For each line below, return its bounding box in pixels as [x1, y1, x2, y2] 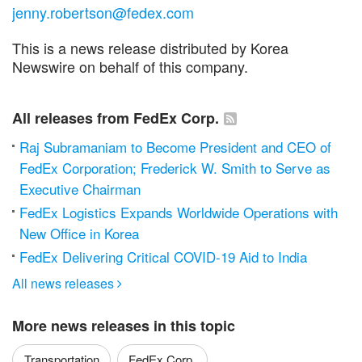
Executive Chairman [19, 179, 141, 199]
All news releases [12, 273, 117, 293]
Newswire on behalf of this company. [12, 56, 248, 77]
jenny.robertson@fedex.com [12, 2, 194, 23]
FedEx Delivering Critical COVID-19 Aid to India [19, 246, 307, 267]
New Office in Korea [19, 223, 139, 243]
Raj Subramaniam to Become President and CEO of [19, 137, 331, 157]
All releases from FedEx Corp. [12, 107, 219, 128]
